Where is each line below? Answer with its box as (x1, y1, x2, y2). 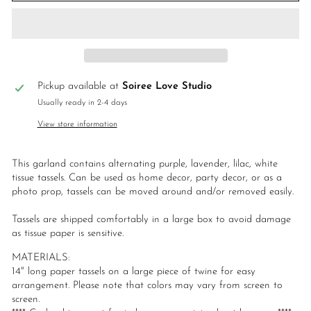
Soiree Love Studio (121, 81, 212, 92)
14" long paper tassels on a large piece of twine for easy (12, 267, 255, 278)
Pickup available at (37, 81, 122, 92)
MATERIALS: (12, 253, 70, 264)
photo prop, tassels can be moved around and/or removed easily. (12, 187, 294, 198)
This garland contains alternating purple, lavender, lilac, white (12, 159, 278, 170)
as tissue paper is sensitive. (12, 228, 124, 239)
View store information (37, 120, 117, 129)
